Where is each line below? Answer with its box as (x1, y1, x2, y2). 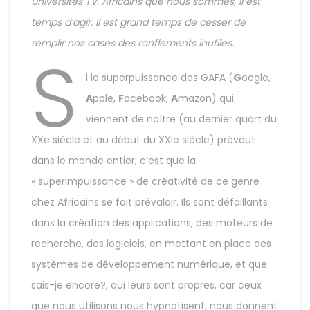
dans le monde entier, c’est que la (31, 154, 196, 167)
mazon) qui (177, 91, 234, 105)
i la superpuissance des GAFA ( (85, 71, 233, 84)
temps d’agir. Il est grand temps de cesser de (31, 15, 246, 29)
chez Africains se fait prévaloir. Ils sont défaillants (31, 195, 268, 209)
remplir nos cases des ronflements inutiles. (31, 36, 234, 50)
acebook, (123, 91, 171, 105)
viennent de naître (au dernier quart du (85, 112, 277, 126)
